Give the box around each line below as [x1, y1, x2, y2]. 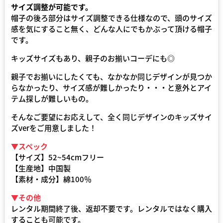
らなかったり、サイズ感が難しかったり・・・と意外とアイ [11, 82, 212, 93]
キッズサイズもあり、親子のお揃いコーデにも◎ [11, 53, 175, 63]
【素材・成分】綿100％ [11, 174, 92, 184]
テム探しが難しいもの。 [11, 93, 93, 104]
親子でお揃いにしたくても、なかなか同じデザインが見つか [11, 71, 212, 82]
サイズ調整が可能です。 [11, 1, 93, 12]
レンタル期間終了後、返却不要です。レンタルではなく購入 [11, 203, 212, 214]
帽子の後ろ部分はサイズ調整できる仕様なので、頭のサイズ [11, 12, 212, 23]
